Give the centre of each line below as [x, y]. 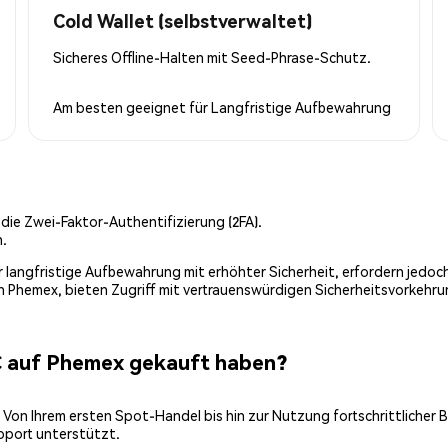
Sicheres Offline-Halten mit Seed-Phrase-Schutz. [212, 56]
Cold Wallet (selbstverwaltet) [182, 20]
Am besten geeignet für [132, 106]
